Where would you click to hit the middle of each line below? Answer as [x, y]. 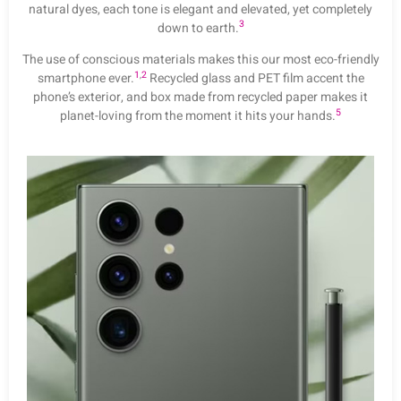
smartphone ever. [85, 78]
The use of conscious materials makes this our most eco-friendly [200, 59]
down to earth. [198, 28]
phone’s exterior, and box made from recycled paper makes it [200, 97]
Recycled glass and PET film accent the [255, 78]
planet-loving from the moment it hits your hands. [198, 115]
